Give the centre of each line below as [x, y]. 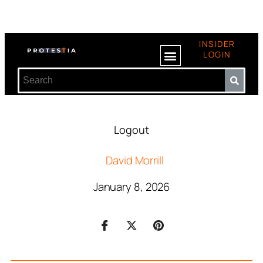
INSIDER [217, 44]
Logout [131, 130]
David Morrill [135, 160]
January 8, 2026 [131, 187]
